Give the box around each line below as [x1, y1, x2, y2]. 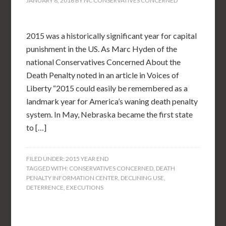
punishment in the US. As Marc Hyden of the [26, 44, 178, 53]
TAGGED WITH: [26, 164, 70, 172]
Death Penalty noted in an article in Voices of [26, 70, 180, 80]
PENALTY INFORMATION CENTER [26, 174, 119, 182]
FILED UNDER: [26, 155, 66, 162]
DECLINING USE [121, 174, 164, 182]
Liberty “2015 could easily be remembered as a [26, 83, 188, 93]
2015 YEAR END [66, 155, 109, 162]
